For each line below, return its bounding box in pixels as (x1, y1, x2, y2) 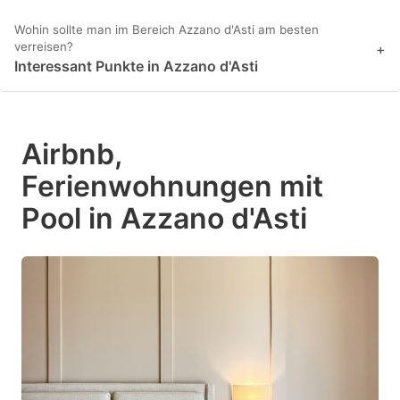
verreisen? (14, 39, 73, 54)
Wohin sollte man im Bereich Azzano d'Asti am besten (14, 22, 319, 37)
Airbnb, (21, 137, 121, 172)
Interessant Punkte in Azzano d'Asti (14, 57, 258, 76)
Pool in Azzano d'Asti (21, 201, 307, 237)
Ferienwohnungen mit (21, 169, 323, 204)
